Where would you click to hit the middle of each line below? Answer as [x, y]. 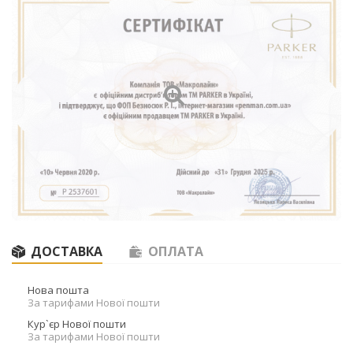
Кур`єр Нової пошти [77, 324]
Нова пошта [58, 290]
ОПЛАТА [176, 252]
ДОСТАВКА [67, 252]
